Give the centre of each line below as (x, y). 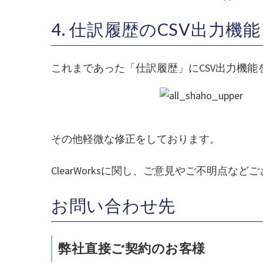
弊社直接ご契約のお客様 (132, 248)
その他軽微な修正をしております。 (136, 139)
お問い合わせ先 (114, 205)
